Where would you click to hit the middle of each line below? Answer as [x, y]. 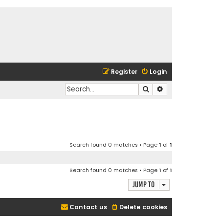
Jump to [143, 185]
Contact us [88, 207]
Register [124, 72]
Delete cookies [143, 207]
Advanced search [189, 89]
